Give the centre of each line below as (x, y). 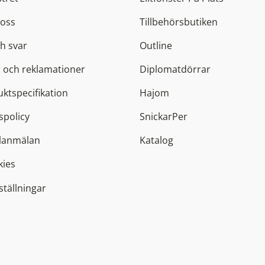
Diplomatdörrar (175, 70)
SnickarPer (164, 117)
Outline (156, 46)
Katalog (156, 140)
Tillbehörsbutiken (179, 22)
